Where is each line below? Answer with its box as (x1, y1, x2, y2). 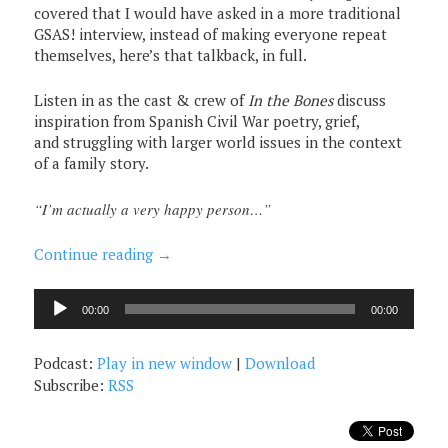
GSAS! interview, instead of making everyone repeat (34, 23, 388, 44)
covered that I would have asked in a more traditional (34, 2, 402, 23)
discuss (333, 90, 387, 111)
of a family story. (34, 153, 150, 174)
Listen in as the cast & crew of (34, 90, 249, 111)
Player (33, 309, 78, 330)
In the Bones (248, 90, 334, 111)
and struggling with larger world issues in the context (34, 132, 403, 153)
